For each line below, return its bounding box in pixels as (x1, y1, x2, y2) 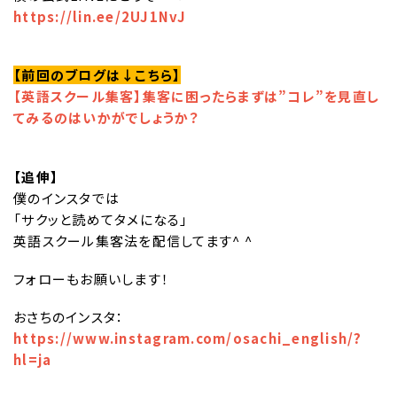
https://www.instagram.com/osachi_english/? (13, 328, 362, 347)
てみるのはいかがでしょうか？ (13, 108, 199, 128)
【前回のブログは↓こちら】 (13, 66, 182, 85)
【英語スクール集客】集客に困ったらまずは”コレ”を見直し (13, 87, 379, 106)
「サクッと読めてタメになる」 (13, 210, 189, 230)
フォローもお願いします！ (13, 269, 169, 288)
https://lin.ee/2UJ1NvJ (13, 6, 187, 26)
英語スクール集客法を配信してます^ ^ (13, 231, 253, 251)
